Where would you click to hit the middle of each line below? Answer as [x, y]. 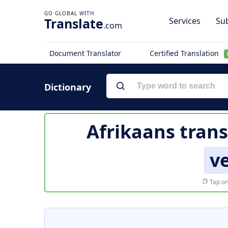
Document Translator [85, 53]
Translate [74, 23]
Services [185, 21]
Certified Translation [185, 53]
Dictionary [68, 87]
